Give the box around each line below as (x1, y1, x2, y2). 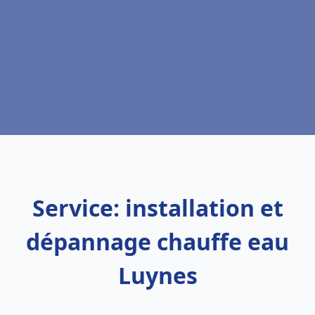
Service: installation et (32, 193, 283, 223)
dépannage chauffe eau (26, 226, 289, 257)
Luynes (117, 260, 198, 290)
